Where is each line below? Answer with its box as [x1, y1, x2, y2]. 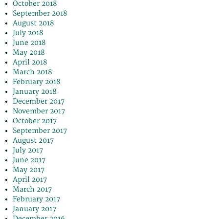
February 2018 [13, 78, 60, 86]
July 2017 [13, 146, 43, 154]
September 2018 [13, 9, 67, 18]
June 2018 [13, 39, 45, 47]
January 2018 [13, 88, 56, 96]
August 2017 [13, 136, 54, 145]
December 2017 [13, 97, 65, 106]
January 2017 [13, 205, 56, 213]
